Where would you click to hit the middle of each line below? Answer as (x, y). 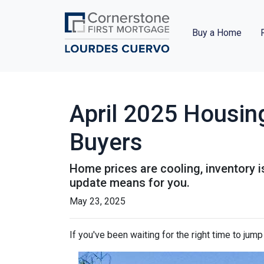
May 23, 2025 (98, 202)
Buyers (106, 143)
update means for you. (130, 183)
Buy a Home (217, 33)
